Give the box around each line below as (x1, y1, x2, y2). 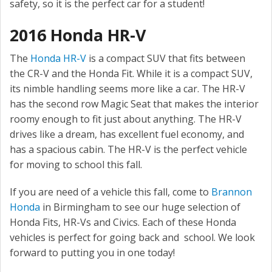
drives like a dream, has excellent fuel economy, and (10, 127, 244, 141)
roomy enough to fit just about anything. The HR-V (10, 112, 242, 126)
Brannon (211, 185, 252, 199)
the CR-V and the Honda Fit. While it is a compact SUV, (10, 67, 253, 81)
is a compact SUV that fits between (86, 52, 245, 66)
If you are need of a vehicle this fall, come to (10, 185, 211, 199)
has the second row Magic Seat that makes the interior (10, 97, 259, 111)
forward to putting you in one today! (10, 246, 175, 260)
